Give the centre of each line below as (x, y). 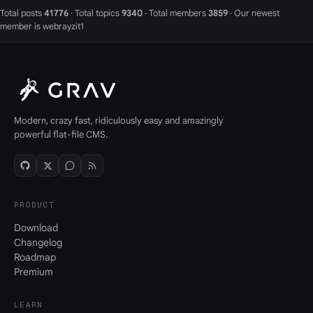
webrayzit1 (63, 26)
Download (36, 228)
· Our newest (254, 13)
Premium (34, 272)
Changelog (38, 243)
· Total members (175, 13)
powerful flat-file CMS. (61, 135)
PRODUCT (35, 205)
